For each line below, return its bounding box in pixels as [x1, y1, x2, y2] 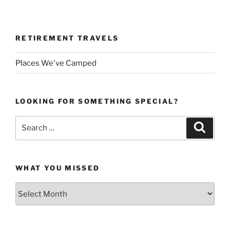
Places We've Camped [15, 58, 97, 68]
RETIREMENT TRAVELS [15, 33, 119, 42]
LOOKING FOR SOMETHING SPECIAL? [15, 97, 179, 106]
